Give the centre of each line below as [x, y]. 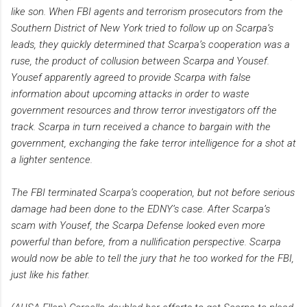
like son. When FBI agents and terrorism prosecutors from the [147, 11]
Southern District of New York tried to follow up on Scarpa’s [142, 28]
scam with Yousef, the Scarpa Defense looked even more [138, 225]
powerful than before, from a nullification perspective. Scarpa [146, 242]
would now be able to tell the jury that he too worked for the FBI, [152, 258]
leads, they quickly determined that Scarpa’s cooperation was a [150, 44]
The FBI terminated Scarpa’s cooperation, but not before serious [153, 192]
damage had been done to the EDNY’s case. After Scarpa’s [140, 209]
